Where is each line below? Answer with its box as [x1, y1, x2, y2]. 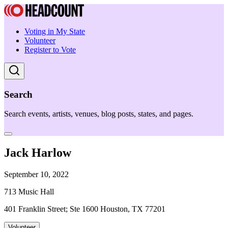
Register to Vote [24, 45, 76, 54]
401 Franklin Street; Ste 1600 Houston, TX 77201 [4, 205, 165, 214]
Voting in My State [24, 27, 85, 36]
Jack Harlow [4, 146, 71, 160]
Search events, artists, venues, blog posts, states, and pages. [4, 109, 193, 119]
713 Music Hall [4, 187, 54, 196]
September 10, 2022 [4, 170, 69, 179]
